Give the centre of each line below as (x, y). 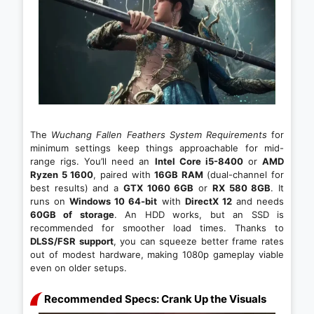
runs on (50, 202)
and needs (258, 202)
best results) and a (77, 188)
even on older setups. (78, 268)
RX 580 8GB (241, 188)
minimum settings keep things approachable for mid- (157, 148)
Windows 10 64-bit (114, 202)
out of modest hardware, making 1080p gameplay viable (157, 255)
